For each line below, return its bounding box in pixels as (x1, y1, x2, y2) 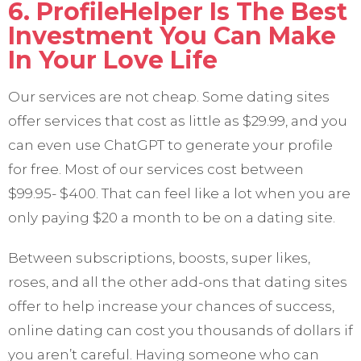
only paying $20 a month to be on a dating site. (8, 210, 335, 226)
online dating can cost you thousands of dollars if (8, 322, 353, 339)
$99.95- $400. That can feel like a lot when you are (8, 185, 351, 202)
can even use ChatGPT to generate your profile (8, 137, 333, 154)
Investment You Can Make (8, 21, 336, 52)
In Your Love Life (8, 45, 218, 76)
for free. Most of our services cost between (8, 161, 304, 178)
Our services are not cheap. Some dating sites (8, 89, 330, 106)
